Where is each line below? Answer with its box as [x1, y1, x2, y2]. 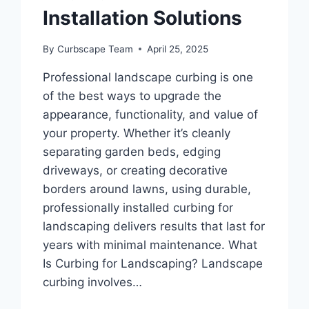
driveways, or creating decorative [43, 163, 228, 177]
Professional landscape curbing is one [43, 70, 254, 84]
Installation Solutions [43, 6, 243, 30]
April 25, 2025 [146, 43, 208, 54]
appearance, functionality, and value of [43, 107, 259, 121]
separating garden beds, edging [43, 144, 221, 159]
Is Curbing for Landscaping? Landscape [43, 256, 263, 270]
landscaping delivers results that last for [43, 219, 266, 233]
